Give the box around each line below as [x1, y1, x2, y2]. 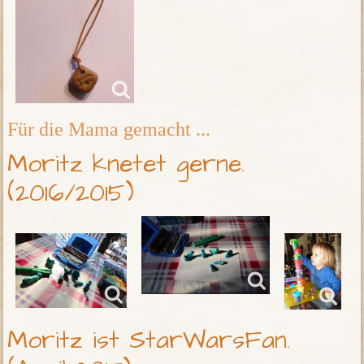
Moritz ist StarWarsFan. [7, 323, 291, 358]
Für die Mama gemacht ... [7, 119, 211, 141]
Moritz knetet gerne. [7, 147, 245, 182]
